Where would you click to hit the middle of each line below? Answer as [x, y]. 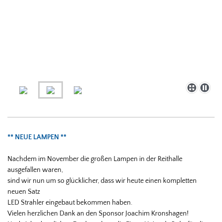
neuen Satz [25, 192]
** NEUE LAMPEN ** [37, 137]
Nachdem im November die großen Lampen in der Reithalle [95, 159]
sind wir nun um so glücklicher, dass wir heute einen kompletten [102, 181]
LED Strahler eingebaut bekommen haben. [70, 202]
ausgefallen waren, [36, 170]
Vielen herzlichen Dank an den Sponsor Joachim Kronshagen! [98, 213]
